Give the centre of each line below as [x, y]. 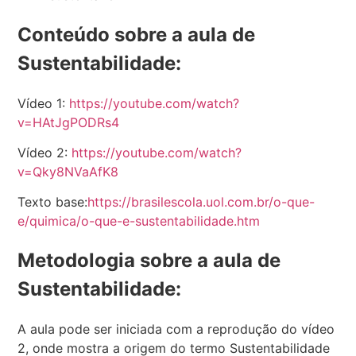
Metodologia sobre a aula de [149, 261]
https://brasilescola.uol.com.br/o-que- [201, 202]
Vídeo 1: [44, 103]
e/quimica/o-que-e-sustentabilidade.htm [141, 221]
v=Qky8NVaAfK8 [68, 172]
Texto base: [53, 202]
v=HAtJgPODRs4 [69, 122]
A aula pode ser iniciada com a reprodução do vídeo [176, 329]
